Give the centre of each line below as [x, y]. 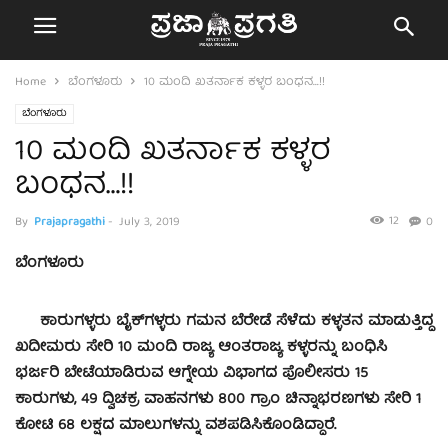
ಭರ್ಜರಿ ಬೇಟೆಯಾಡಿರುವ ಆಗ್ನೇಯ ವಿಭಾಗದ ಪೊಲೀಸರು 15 [191, 374]
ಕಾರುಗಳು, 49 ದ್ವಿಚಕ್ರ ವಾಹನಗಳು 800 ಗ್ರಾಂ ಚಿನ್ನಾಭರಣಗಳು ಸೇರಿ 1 [218, 400]
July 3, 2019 [149, 222]
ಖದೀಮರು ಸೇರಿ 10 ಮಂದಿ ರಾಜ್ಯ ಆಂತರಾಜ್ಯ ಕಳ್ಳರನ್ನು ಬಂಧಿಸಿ [201, 348]
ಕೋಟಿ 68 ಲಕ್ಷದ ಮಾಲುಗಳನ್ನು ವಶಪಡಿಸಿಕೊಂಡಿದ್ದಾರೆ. [175, 426]
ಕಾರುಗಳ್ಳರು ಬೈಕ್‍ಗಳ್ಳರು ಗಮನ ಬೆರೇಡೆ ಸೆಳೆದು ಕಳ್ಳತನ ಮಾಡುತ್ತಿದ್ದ [224, 322]
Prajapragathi [69, 222]
